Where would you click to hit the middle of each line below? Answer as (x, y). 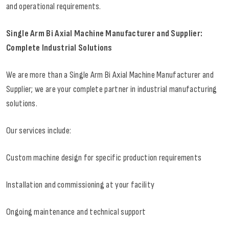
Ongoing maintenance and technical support (76, 212)
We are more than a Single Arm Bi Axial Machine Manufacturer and (110, 75)
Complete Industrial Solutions (59, 48)
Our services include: (39, 131)
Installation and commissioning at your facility (81, 185)
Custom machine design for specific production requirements (104, 158)
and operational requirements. (54, 7)
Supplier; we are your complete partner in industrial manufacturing (112, 89)
